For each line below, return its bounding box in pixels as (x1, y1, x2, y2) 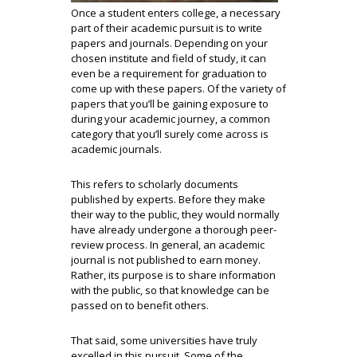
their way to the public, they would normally (71, 207, 280, 222)
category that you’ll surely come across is (71, 127, 269, 141)
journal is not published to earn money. (71, 253, 261, 267)
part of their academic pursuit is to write (71, 21, 262, 35)
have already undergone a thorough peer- (71, 222, 277, 237)
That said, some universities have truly (71, 333, 257, 347)
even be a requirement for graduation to (71, 66, 267, 80)
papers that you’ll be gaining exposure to (71, 96, 269, 111)
